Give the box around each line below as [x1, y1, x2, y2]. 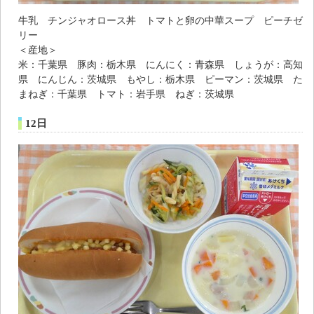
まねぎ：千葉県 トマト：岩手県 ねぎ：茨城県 [18, 88, 234, 100]
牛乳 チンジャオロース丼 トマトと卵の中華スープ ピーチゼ [18, 14, 303, 26]
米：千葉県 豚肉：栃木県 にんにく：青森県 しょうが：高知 [18, 58, 303, 70]
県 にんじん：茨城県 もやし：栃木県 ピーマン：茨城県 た [18, 73, 303, 85]
